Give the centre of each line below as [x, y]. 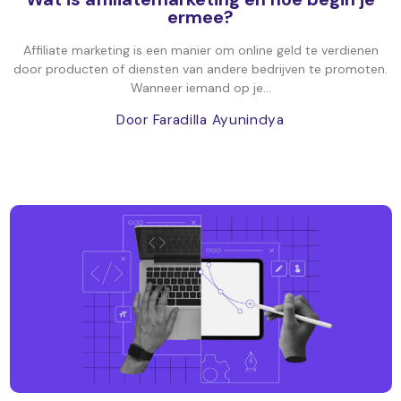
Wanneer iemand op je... [200, 88]
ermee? [200, 17]
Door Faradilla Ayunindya [200, 120]
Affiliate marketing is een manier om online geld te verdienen [200, 50]
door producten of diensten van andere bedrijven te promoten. [200, 69]
